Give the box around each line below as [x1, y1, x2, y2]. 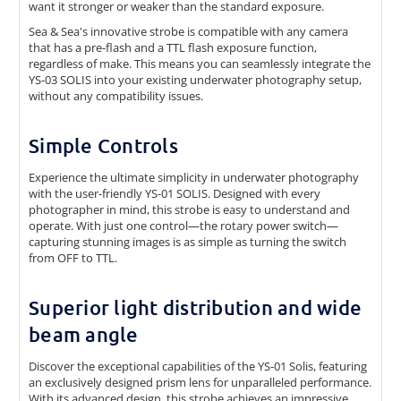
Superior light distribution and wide [29, 294, 362, 320]
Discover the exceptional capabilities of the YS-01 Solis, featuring [29, 357, 367, 374]
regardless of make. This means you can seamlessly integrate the [29, 55, 371, 72]
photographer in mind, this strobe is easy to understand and [29, 200, 350, 218]
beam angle [29, 321, 139, 346]
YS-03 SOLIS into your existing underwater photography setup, [29, 72, 362, 88]
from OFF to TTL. [29, 249, 117, 266]
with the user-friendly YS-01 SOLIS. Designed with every [29, 184, 320, 201]
